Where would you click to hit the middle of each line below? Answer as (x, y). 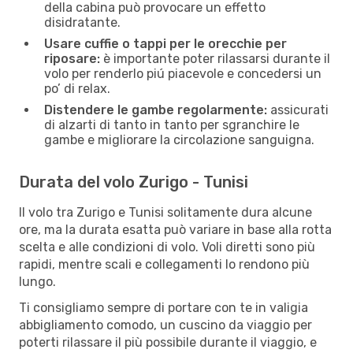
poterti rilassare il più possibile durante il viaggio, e (168, 342)
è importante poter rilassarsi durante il (215, 58)
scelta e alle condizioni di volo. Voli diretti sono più (167, 247)
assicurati (298, 110)
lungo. (37, 281)
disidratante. (82, 22)
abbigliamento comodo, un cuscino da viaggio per (165, 325)
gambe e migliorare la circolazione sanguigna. (179, 139)
